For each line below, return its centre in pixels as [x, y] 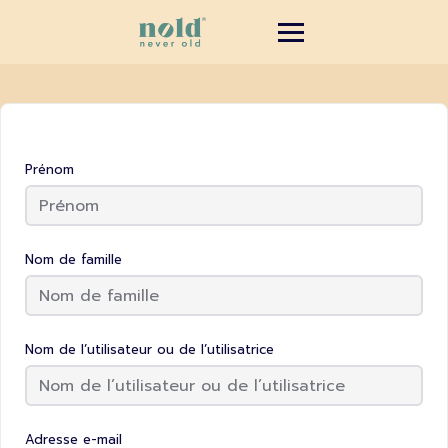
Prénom [49, 169]
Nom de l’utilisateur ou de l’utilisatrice [149, 349]
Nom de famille [73, 259]
